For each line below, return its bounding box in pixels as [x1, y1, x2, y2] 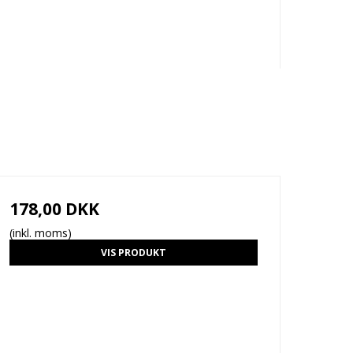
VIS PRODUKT [100, 245, 166, 259]
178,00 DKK [9, 198, 99, 221]
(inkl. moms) [9, 225, 72, 241]
